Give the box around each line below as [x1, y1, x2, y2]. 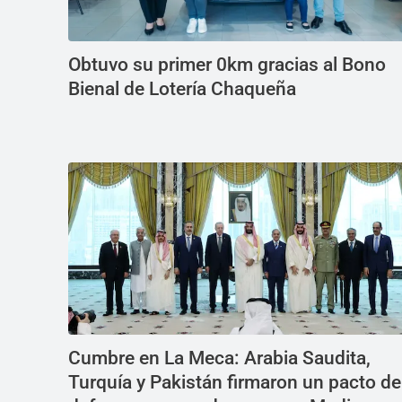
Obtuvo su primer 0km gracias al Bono [68, 54, 386, 75]
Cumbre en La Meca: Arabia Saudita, [68, 347, 371, 369]
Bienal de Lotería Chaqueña [68, 78, 296, 100]
